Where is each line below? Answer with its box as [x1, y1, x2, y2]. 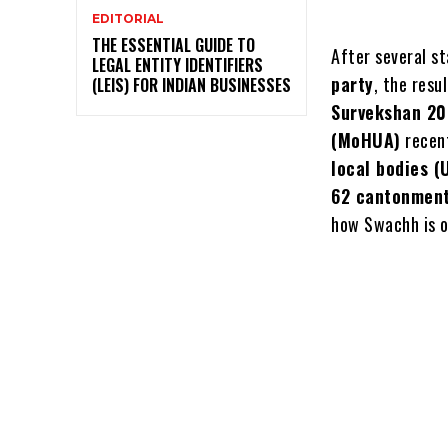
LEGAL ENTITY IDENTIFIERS [92, 52, 263, 77]
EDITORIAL [92, 10, 164, 26]
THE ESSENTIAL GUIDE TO [92, 32, 255, 57]
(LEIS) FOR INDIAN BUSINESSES [92, 72, 291, 97]
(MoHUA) [331, 126, 401, 153]
